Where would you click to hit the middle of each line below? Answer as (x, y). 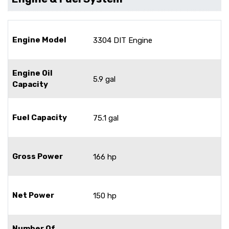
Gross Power (38, 156)
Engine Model (39, 40)
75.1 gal (106, 118)
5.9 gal (104, 79)
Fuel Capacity (40, 117)
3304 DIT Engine (123, 40)
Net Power (33, 195)
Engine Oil (32, 73)
